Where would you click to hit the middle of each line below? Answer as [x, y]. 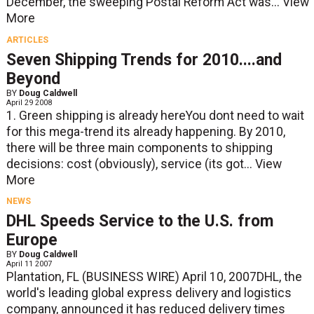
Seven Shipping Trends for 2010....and [144, 60]
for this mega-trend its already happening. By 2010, [145, 131]
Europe [32, 240]
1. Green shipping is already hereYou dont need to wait [155, 115]
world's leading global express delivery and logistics [149, 293]
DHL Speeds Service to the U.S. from [139, 221]
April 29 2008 [29, 102]
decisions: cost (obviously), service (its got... [130, 164]
